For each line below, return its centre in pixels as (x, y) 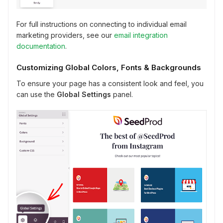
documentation (41, 46)
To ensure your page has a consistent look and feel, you (110, 84)
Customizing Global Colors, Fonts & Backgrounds (109, 68)
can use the (37, 95)
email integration (141, 35)
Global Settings (84, 95)
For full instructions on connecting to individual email (102, 24)
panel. (122, 95)
